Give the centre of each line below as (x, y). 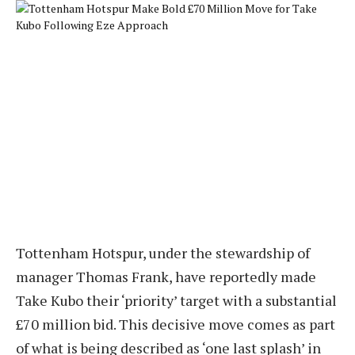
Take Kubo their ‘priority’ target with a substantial (176, 300)
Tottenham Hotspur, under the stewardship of (163, 252)
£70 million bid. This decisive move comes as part (176, 324)
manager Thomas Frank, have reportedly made (166, 276)
